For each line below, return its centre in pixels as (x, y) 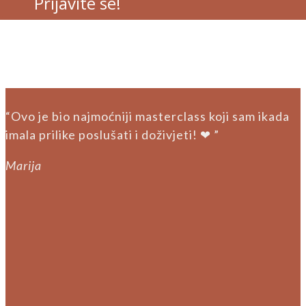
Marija (24, 166)
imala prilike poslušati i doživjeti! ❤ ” (112, 135)
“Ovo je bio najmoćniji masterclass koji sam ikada (148, 116)
